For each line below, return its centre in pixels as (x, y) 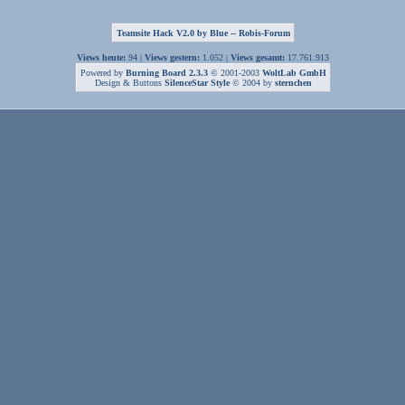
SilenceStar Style (198, 83)
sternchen (293, 83)
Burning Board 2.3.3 (166, 73)
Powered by (103, 73)
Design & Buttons (129, 83)
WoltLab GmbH (294, 73)
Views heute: (101, 57)
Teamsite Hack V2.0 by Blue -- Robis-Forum (203, 33)
